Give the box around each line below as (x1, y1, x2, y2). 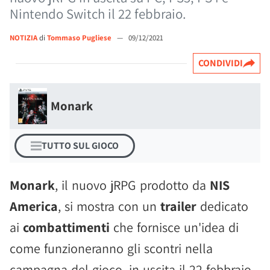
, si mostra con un (58, 198, 160, 215)
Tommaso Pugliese (47, 33, 113, 43)
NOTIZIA (10, 33, 37, 43)
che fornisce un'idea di (110, 219, 239, 236)
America (10, 198, 58, 215)
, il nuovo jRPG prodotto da (55, 177, 210, 193)
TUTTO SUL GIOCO (42, 139, 119, 152)
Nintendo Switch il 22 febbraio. (10, 5, 186, 23)
